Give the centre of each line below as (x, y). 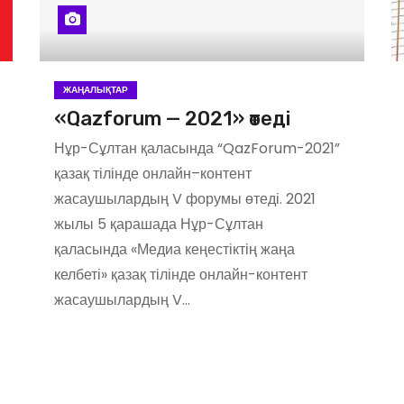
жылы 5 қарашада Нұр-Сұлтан (159, 224)
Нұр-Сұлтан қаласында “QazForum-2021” (197, 148)
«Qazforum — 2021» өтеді (172, 119)
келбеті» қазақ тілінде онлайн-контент (181, 275)
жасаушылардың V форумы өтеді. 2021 (185, 199)
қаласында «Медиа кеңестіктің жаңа (174, 249)
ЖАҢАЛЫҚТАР (96, 90)
